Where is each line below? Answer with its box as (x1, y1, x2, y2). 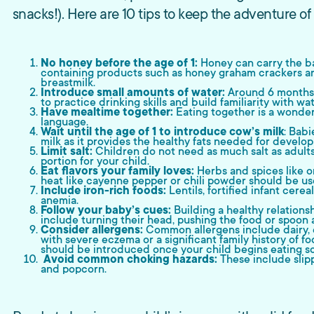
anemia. (41, 193, 78, 207)
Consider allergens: (41, 223, 146, 236)
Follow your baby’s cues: (41, 203, 174, 217)
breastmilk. (41, 76, 95, 89)
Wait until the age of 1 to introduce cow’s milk (41, 125, 284, 138)
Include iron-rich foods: (41, 184, 169, 197)
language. (41, 115, 91, 128)
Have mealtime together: (41, 105, 176, 118)
